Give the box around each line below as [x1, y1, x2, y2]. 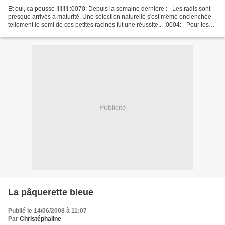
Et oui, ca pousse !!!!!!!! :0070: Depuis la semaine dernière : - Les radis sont [8, 5, 210, 13]
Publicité [99, 103, 126, 111]
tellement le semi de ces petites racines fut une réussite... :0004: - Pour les [8, 21, 209, 29]
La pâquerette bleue [8, 187, 93, 198]
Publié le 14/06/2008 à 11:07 [8, 207, 87, 215]
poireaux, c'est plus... [8, 29, 65, 37]
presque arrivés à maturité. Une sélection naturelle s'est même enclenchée [8, 13, 211, 21]
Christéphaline [20, 215, 61, 223]
